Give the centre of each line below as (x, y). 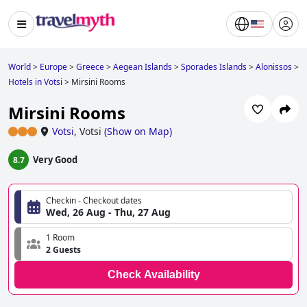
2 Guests (63, 250)
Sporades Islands (214, 67)
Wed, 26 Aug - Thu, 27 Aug (108, 212)
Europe (53, 67)
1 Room (60, 238)
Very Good (55, 160)
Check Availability (153, 275)
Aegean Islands (143, 67)
